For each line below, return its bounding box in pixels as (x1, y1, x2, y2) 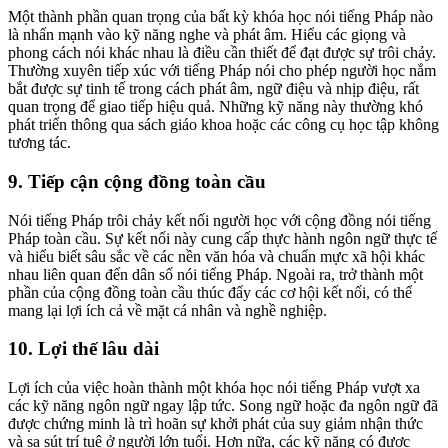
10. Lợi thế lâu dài (8, 338, 159, 360)
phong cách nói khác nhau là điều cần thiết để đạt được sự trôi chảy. (8, 44, 436, 62)
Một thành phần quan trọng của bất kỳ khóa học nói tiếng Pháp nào (8, 8, 433, 26)
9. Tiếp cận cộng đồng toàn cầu (8, 170, 266, 192)
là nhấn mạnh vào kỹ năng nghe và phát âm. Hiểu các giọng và (8, 26, 406, 44)
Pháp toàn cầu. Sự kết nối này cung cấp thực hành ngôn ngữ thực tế (8, 229, 437, 247)
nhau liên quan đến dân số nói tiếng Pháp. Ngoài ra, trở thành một (8, 265, 423, 283)
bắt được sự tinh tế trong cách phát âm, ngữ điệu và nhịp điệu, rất (8, 80, 419, 98)
